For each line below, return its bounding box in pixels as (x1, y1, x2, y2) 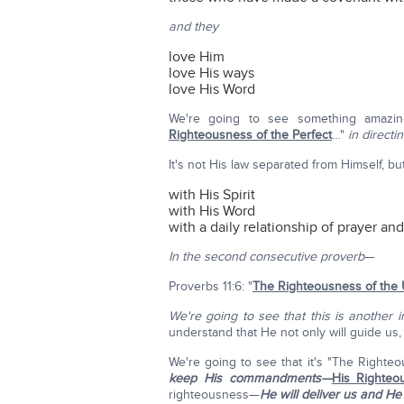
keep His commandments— (169, 371, 332, 386)
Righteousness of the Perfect (169, 127, 332, 142)
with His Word (169, 202, 255, 220)
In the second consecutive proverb (169, 249, 364, 264)
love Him (169, 48, 225, 66)
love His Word (169, 80, 255, 98)
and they (169, 19, 218, 34)
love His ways (169, 64, 254, 82)
